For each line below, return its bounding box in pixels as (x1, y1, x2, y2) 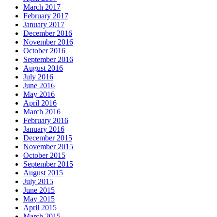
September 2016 (23, 55, 73, 63)
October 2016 (23, 46, 65, 55)
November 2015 (23, 142, 73, 151)
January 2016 (23, 124, 64, 133)
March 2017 (23, 2, 61, 11)
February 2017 (23, 11, 68, 20)
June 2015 (23, 186, 55, 194)
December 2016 (23, 29, 72, 37)
